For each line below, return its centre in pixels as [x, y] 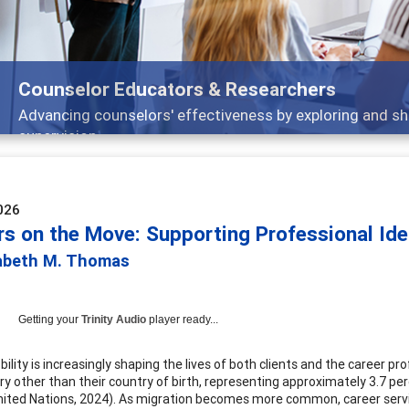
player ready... [182, 319]
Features [98, 89]
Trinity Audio [114, 319]
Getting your [50, 319]
